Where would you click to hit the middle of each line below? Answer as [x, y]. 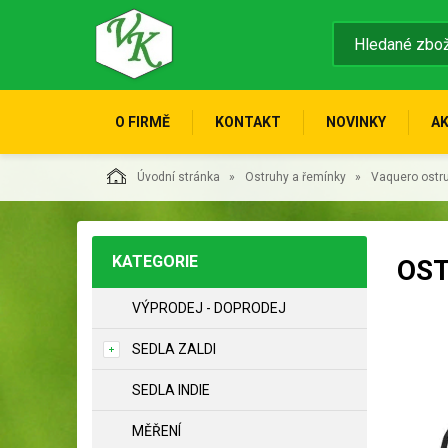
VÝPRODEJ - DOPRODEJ [209, 308]
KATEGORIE [155, 261]
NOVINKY [356, 122]
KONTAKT [248, 122]
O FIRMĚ [142, 122]
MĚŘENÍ [156, 431]
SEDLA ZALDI [174, 349]
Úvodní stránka [178, 177]
